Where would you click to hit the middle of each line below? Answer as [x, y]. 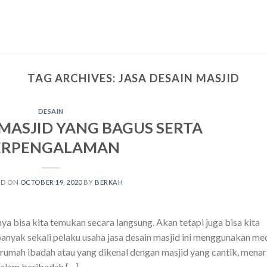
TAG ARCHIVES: [73, 78]
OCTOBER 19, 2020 [51, 182]
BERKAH [109, 182]
